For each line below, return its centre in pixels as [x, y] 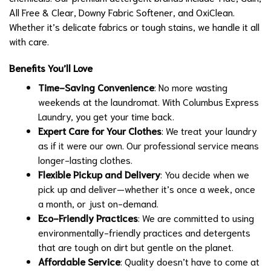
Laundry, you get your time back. [106, 116]
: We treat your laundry [209, 130]
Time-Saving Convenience [96, 87]
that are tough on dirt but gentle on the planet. [136, 246]
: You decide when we [205, 174]
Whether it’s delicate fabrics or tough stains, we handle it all [134, 26]
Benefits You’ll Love [51, 67]
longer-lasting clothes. [85, 159]
